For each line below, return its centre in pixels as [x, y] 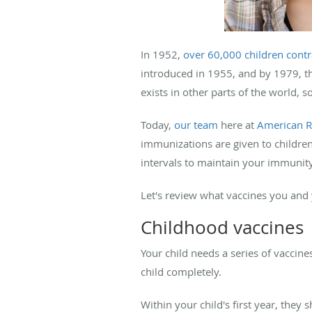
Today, [157, 124]
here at [237, 124]
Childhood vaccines [222, 227]
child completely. [182, 271]
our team [196, 124]
